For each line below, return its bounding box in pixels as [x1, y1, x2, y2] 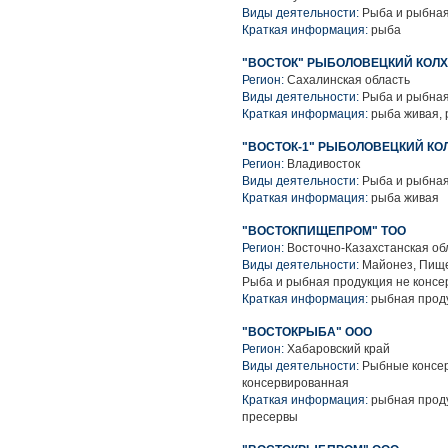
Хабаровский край [287, 342, 390, 356]
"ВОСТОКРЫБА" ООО [242, 325, 372, 339]
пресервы [242, 410, 298, 424]
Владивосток [287, 157, 360, 171]
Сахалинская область [287, 73, 410, 87]
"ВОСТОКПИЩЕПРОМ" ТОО [242, 224, 406, 238]
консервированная [242, 376, 349, 390]
